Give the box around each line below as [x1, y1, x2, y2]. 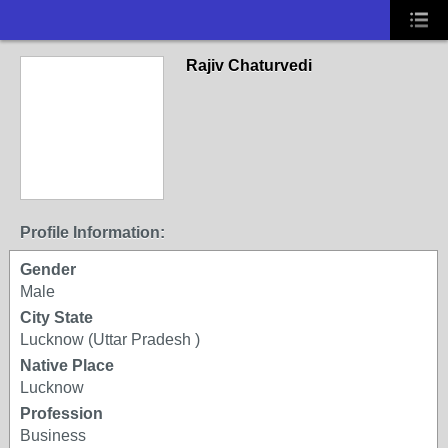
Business [20, 427, 86, 444]
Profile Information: [20, 224, 165, 241]
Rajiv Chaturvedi [186, 57, 312, 74]
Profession [20, 405, 103, 422]
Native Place [20, 357, 114, 374]
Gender [20, 261, 76, 278]
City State [20, 309, 93, 326]
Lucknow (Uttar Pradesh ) [20, 331, 200, 348]
